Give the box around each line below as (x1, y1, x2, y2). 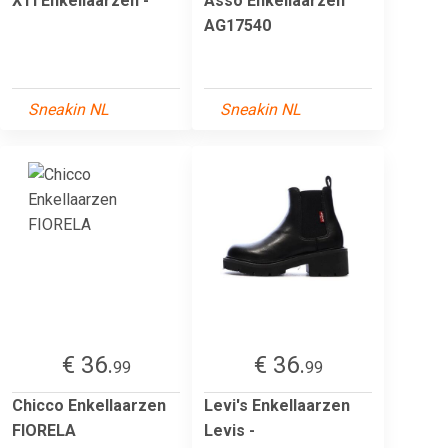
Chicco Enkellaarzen (12, 395, 166, 415)
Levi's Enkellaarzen (204, 395, 350, 415)
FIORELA (12, 420, 76, 440)
